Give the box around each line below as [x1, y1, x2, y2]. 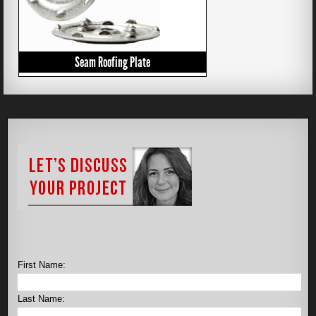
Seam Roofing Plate [75, 54, 150, 71]
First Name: [18, 260, 66, 270]
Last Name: [18, 293, 65, 304]
